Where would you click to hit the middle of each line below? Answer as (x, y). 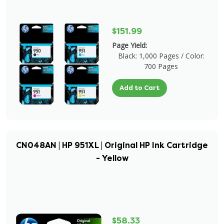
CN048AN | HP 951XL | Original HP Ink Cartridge (112, 145)
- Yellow (112, 158)
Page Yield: (129, 45)
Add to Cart (139, 88)
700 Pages (161, 66)
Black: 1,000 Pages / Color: (161, 56)
